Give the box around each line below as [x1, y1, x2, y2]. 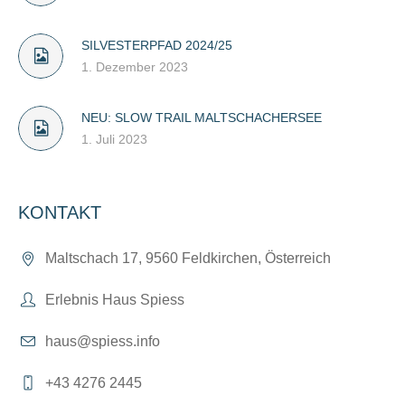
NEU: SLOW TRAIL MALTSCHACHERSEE [81, 110, 322, 126]
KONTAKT [18, 202, 101, 223]
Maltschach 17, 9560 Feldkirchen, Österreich [45, 250, 331, 267]
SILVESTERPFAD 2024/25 [81, 38, 232, 53]
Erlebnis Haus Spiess [45, 292, 184, 308]
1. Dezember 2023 [81, 60, 188, 75]
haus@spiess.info [45, 334, 160, 350]
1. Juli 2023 [81, 132, 147, 147]
